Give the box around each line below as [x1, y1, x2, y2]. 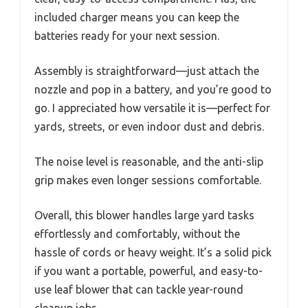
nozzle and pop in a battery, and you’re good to [34, 82, 272, 96]
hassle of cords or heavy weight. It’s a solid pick [34, 245, 272, 258]
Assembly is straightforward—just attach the [34, 64, 259, 77]
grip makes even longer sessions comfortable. [34, 173, 261, 186]
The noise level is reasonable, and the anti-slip [34, 155, 263, 168]
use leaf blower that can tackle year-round [34, 283, 243, 296]
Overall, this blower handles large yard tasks [34, 208, 254, 221]
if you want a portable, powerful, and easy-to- [34, 264, 263, 277]
